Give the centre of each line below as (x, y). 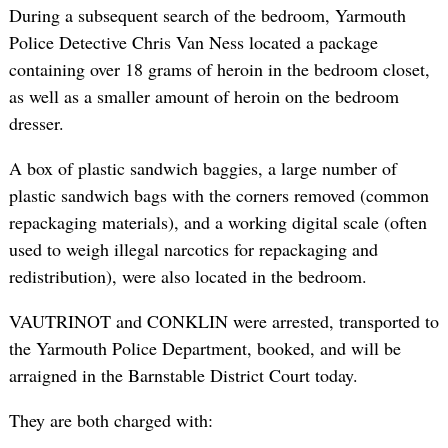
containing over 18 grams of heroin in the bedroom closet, (219, 68)
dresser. (36, 122)
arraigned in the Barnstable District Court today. (183, 374)
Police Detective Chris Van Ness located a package (193, 41)
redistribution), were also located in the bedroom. (187, 275)
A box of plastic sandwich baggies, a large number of (202, 167)
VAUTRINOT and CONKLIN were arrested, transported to (223, 320)
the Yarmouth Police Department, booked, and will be (204, 347)
